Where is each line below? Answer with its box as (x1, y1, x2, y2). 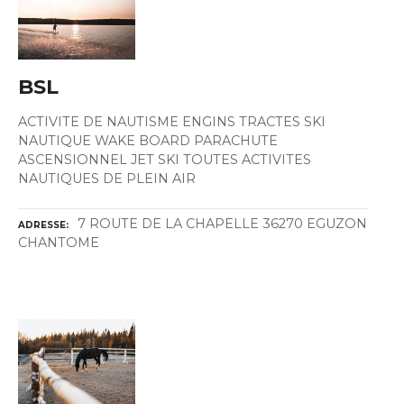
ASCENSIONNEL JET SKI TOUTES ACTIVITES (18, 151, 311, 169)
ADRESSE (18, 219, 66, 232)
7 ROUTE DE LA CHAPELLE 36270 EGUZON (78, 216, 367, 233)
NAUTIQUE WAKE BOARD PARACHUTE (18, 133, 278, 150)
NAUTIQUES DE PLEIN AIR (18, 170, 196, 188)
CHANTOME (18, 234, 99, 252)
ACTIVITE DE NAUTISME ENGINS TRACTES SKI (18, 114, 326, 131)
